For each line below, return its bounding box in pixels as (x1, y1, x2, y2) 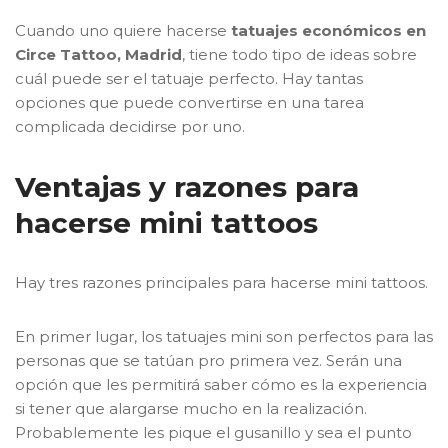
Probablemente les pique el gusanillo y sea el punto (15, 423, 412, 442)
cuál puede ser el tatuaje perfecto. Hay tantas (15, 69, 363, 88)
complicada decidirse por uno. (15, 117, 245, 136)
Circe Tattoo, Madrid (15, 45, 182, 64)
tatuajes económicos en (231, 21, 426, 40)
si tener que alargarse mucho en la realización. (15, 399, 367, 418)
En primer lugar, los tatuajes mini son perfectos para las (15, 327, 433, 346)
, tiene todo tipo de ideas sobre (182, 45, 417, 64)
